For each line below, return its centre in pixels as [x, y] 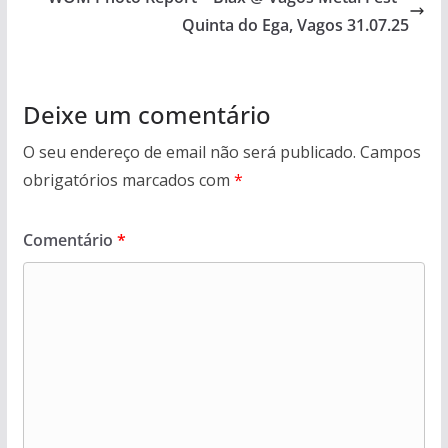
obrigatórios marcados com [128, 179]
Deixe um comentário [146, 114]
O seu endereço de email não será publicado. [189, 151]
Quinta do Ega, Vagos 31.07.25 [296, 24]
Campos [390, 151]
